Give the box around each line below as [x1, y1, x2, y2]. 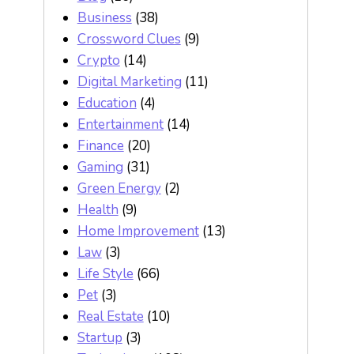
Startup [77, 329, 122, 347]
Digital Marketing [77, 73, 182, 91]
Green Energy [77, 179, 161, 198]
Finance [77, 137, 124, 155]
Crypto [77, 51, 120, 70]
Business [77, 9, 132, 27]
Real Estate [77, 307, 144, 326]
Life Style [77, 265, 134, 283]
